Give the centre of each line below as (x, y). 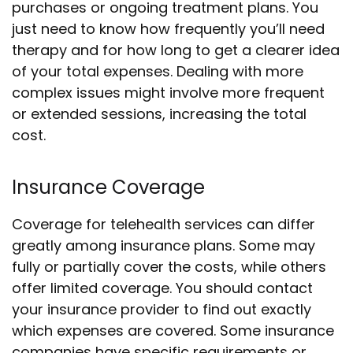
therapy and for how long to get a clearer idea (176, 50)
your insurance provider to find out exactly (162, 309)
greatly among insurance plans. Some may (163, 245)
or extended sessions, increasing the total (159, 114)
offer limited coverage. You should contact (162, 288)
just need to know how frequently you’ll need (168, 29)
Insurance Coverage (108, 187)
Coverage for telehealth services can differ (163, 224)
